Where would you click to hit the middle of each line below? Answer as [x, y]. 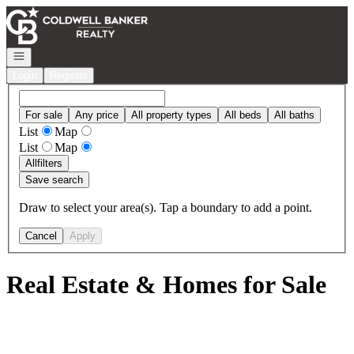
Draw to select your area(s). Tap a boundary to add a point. [166, 207]
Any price [97, 115]
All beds [243, 115]
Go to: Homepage [50, 12]
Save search [54, 179]
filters [50, 163]
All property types [171, 115]
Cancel [41, 235]
